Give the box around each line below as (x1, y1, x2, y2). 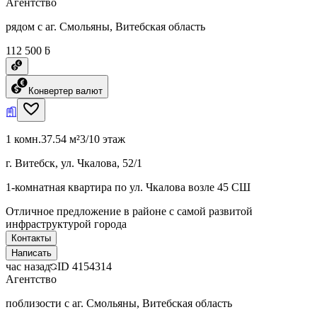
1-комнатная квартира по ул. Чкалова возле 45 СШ (6, 180, 250, 193)
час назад (6, 260, 50, 272)
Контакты (11, 232, 51, 243)
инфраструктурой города (6, 217, 127, 230)
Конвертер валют (28, 85, 103, 96)
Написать (11, 247, 52, 258)
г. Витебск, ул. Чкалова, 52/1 (6, 156, 142, 169)
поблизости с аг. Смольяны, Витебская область (6, 296, 232, 309)
